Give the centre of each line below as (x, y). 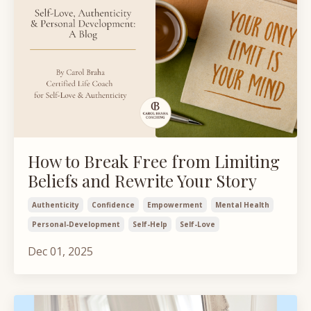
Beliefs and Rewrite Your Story (142, 181)
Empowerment (175, 205)
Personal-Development (76, 225)
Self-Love (197, 225)
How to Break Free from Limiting (154, 161)
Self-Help (150, 225)
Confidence (113, 205)
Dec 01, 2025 (60, 252)
